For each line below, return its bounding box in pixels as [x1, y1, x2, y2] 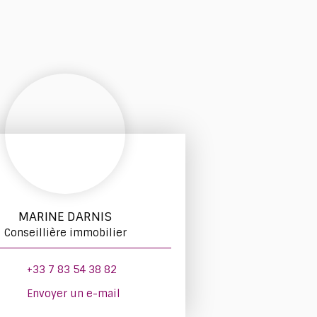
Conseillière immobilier [4, 226, 127, 239]
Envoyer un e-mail [27, 287, 120, 301]
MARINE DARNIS [18, 208, 112, 224]
